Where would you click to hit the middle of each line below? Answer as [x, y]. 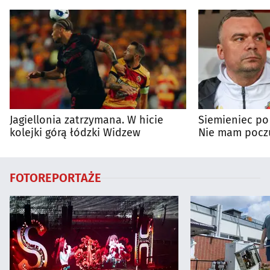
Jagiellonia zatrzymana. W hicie [86, 120]
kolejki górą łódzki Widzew [75, 133]
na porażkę [226, 146]
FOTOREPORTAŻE [55, 178]
